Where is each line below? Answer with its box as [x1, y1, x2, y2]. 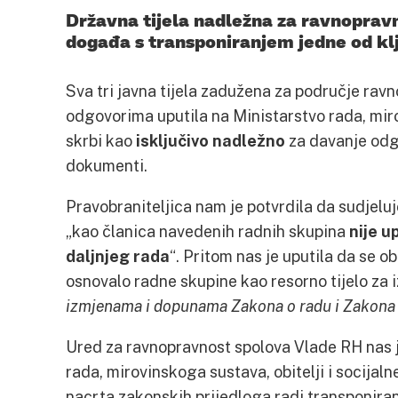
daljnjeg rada [66, 246, 170, 266]
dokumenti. [66, 155, 147, 175]
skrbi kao [66, 131, 136, 150]
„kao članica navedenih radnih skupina [66, 221, 349, 241]
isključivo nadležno [136, 131, 285, 150]
